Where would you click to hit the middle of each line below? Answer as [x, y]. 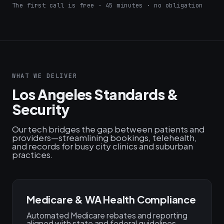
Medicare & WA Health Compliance [111, 199]
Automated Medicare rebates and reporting [107, 215]
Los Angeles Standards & [95, 94]
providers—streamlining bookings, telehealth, [104, 137]
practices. [32, 154]
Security [41, 109]
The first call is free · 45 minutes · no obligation [107, 5]
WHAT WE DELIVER [45, 76]
